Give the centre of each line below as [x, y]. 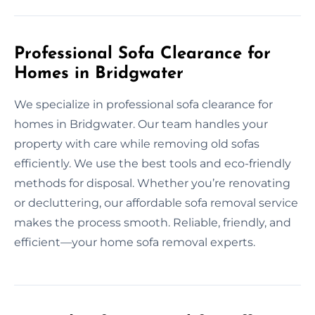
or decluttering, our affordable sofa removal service [156, 202]
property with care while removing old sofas [137, 143]
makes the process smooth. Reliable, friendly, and [153, 222]
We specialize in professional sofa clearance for [143, 104]
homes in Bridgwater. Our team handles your [141, 124]
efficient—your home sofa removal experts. [135, 242]
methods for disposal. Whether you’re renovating [152, 183]
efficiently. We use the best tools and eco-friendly [153, 163]
